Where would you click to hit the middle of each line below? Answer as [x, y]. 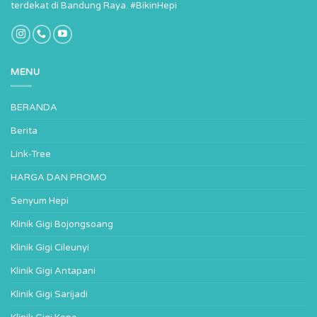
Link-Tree [31, 155]
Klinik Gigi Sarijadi [49, 295]
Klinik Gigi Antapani [53, 271]
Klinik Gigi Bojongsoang [62, 225]
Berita [24, 131]
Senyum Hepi [40, 201]
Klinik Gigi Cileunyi [50, 248]
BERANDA [34, 108]
